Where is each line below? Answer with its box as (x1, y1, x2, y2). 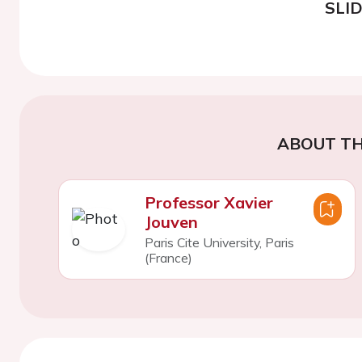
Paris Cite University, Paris (144, 234, 294, 250)
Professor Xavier (144, 192, 273, 213)
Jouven (144, 211, 198, 232)
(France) (144, 249, 192, 266)
